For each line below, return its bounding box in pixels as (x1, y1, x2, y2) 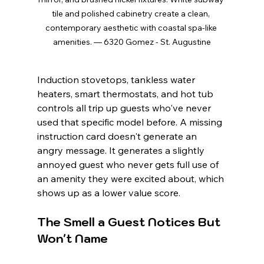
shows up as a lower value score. (37, 187, 180, 199)
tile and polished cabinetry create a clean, (52, 8, 212, 19)
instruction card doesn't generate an (37, 130, 199, 143)
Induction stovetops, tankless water (37, 74, 197, 86)
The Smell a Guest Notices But (37, 214, 223, 230)
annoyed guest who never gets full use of (37, 159, 221, 171)
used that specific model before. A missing (37, 116, 225, 128)
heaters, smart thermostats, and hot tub (37, 88, 216, 100)
